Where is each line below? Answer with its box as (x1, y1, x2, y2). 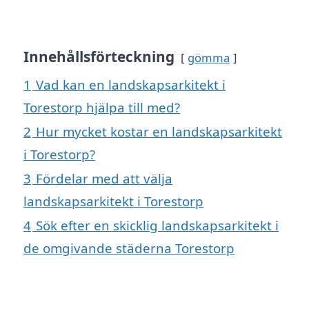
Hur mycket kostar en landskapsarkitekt (36, 123, 282, 141)
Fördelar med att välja (36, 170, 172, 188)
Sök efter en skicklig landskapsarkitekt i (36, 217, 279, 235)
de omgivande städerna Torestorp (23, 239, 235, 257)
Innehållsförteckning (23, 47, 175, 67)
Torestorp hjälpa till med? (23, 99, 180, 117)
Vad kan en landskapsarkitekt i (36, 76, 226, 94)
